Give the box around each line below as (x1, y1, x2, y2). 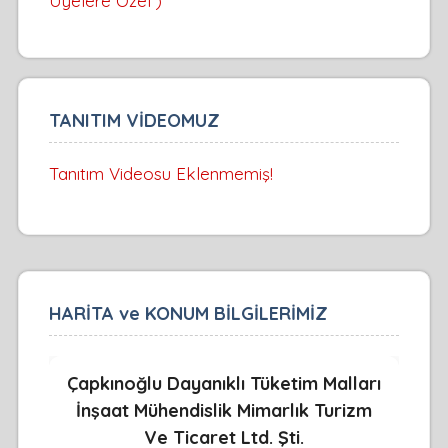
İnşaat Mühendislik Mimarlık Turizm (76, 399, 372, 423)
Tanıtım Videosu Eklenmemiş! (48, 163, 273, 185)
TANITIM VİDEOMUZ (48, 109, 220, 133)
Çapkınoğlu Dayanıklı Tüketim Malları (67, 372, 381, 396)
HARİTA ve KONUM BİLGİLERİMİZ (48, 302, 328, 326)
